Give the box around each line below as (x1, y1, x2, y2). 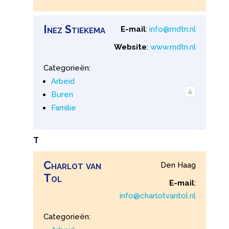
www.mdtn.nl (150, 42, 196, 52)
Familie (51, 103, 76, 113)
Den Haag (161, 160, 196, 170)
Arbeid (51, 77, 75, 86)
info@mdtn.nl (149, 25, 196, 34)
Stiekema (64, 23, 105, 36)
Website (114, 42, 147, 52)
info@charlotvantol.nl (120, 191, 196, 200)
